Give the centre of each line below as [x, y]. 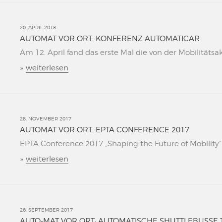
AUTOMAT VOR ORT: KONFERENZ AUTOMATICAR [110, 39]
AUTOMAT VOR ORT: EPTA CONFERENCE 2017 [105, 130]
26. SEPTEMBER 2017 [46, 210]
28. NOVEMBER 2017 [46, 118]
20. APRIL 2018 [38, 27]
